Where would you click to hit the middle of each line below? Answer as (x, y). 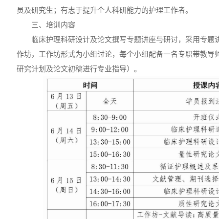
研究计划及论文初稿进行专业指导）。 (79, 69)
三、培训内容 (53, 25)
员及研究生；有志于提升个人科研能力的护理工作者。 (105, 10)
